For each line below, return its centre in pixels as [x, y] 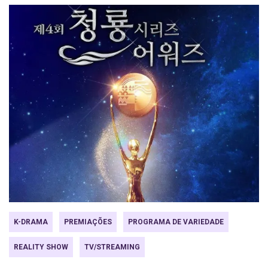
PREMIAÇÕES [88, 222]
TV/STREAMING [112, 247]
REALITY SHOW [41, 247]
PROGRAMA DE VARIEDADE [176, 222]
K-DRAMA [31, 222]
